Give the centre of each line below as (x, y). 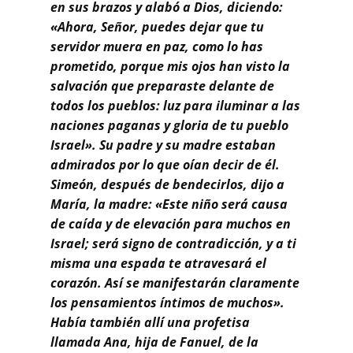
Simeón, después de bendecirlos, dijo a (167, 184)
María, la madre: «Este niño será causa (169, 204)
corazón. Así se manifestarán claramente (175, 282)
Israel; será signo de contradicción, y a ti (173, 243)
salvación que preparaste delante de (162, 85)
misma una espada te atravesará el (158, 263)
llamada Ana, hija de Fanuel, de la (154, 342)
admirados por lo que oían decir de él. (165, 164)
